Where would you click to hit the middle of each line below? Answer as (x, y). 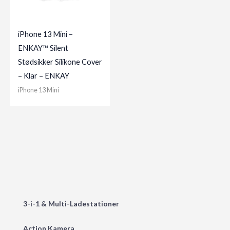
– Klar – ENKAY (44, 76)
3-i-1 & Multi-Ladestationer (71, 204)
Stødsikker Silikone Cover (60, 62)
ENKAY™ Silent (43, 48)
